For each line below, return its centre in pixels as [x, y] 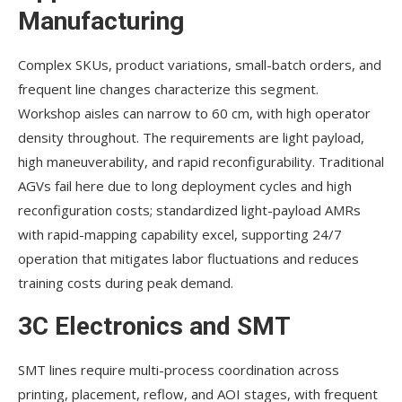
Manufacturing [101, 22]
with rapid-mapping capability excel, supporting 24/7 [180, 235]
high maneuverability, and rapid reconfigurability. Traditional [201, 162]
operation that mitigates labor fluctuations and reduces [188, 259]
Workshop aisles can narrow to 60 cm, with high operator [194, 114]
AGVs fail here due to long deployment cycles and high [185, 186]
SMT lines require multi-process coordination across [179, 370]
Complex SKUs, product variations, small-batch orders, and [200, 65]
